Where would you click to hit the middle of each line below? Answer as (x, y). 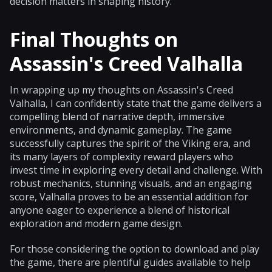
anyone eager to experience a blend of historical (120, 210)
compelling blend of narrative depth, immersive (117, 116)
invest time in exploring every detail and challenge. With (136, 170)
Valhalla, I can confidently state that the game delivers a (136, 103)
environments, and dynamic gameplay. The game (121, 130)
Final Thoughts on (94, 39)
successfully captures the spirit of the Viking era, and (130, 143)
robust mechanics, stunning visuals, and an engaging (131, 183)
